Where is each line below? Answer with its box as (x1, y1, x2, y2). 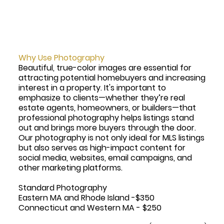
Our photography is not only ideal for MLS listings (18, 131, 205, 143)
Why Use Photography (18, 51, 105, 63)
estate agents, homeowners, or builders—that (18, 101, 196, 113)
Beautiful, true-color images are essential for (18, 61, 192, 73)
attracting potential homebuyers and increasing (18, 71, 206, 83)
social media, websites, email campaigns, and (18, 151, 192, 163)
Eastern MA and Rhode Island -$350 (18, 191, 155, 203)
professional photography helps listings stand (18, 111, 194, 123)
